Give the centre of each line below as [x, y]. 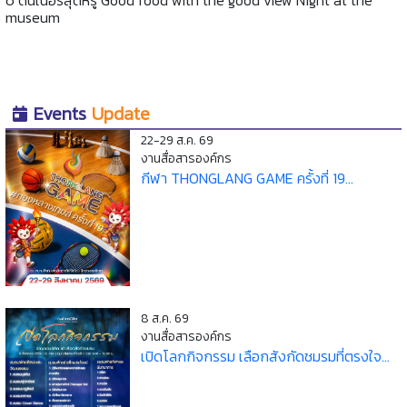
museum [35, 17]
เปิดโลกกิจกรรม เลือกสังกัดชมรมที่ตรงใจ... [266, 356]
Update [121, 113]
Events [60, 113]
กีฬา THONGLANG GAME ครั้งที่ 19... [248, 178]
